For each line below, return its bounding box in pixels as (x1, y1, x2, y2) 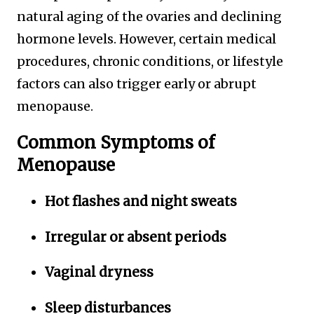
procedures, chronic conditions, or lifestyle (17, 53, 283, 70)
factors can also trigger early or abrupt (17, 76, 257, 93)
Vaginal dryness (45, 264, 153, 281)
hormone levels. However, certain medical (17, 31, 276, 48)
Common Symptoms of (17, 132, 214, 154)
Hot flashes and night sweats (45, 193, 237, 210)
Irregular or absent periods (45, 228, 226, 245)
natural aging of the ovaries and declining (17, 8, 282, 25)
